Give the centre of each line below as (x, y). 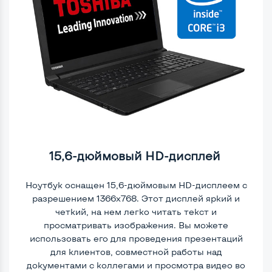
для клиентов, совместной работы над (136, 251)
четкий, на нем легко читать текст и (136, 211)
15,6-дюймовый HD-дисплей (136, 155)
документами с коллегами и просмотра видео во (136, 265)
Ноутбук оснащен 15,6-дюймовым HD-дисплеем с (136, 185)
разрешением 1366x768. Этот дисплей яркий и (136, 198)
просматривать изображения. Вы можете (136, 225)
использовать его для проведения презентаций (136, 238)
